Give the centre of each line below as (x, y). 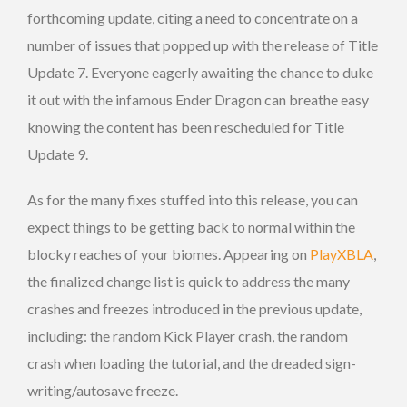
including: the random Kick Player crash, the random (188, 335)
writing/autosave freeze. (103, 390)
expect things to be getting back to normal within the (191, 226)
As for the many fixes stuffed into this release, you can (193, 199)
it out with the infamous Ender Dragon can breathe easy (198, 99)
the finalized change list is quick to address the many (189, 281)
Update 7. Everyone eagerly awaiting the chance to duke (200, 72)
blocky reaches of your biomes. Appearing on (169, 253)
